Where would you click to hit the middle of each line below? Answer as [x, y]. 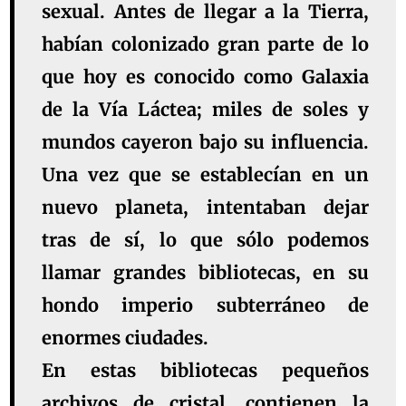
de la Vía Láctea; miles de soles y [205, 110]
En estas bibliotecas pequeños [205, 371]
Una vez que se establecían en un [205, 175]
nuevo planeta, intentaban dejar [205, 208]
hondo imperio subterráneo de [205, 305]
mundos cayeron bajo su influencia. [205, 142]
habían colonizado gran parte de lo [205, 44]
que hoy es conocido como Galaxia [205, 77]
